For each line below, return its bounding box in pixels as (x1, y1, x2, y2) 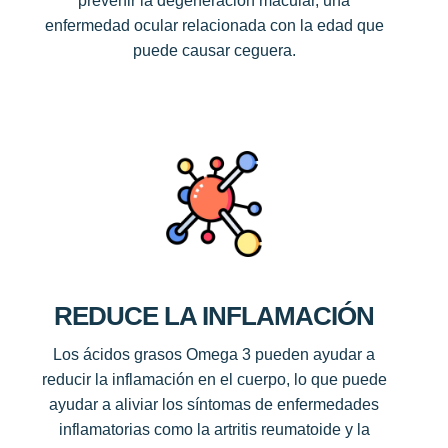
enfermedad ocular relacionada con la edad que (44, 17, 384, 35)
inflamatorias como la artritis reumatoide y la (58, 420, 370, 438)
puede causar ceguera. (132, 42, 296, 60)
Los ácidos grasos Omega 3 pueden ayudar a (53, 345, 375, 363)
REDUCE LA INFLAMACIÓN (54, 300, 374, 331)
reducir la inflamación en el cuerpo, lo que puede (41, 370, 387, 388)
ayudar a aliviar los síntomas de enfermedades (49, 395, 379, 413)
